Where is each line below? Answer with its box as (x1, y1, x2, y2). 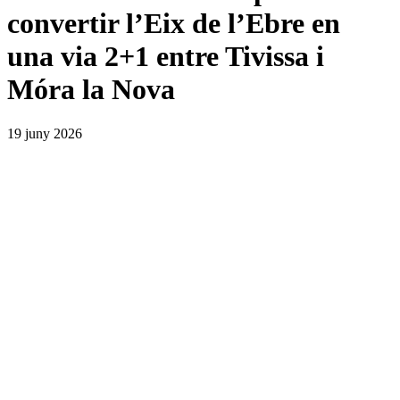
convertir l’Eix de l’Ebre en (7, 7, 340, 40)
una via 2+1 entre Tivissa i (7, 40, 324, 73)
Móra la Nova (7, 73, 175, 106)
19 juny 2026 (7, 125, 82, 141)
